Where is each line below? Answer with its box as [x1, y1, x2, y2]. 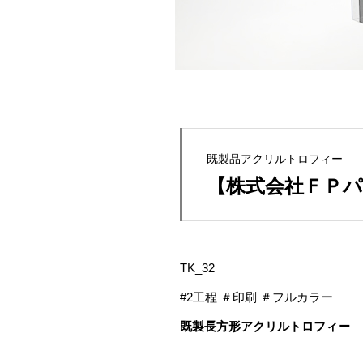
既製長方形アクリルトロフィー [180, 319, 350, 333]
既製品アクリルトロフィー [207, 152, 343, 165]
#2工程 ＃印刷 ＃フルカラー [180, 290, 333, 304]
